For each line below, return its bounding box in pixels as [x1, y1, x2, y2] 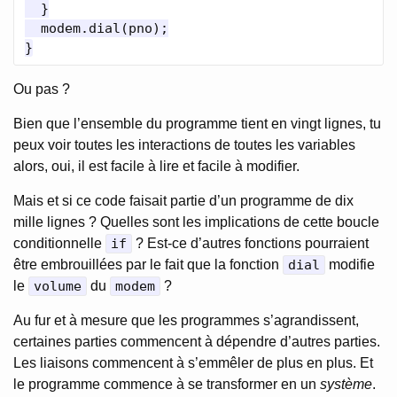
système [320, 377, 372, 392]
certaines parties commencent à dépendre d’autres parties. [13, 334, 380, 349]
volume [34, 278, 82, 294]
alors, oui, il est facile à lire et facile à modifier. [13, 159, 300, 174]
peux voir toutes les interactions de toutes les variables [13, 137, 355, 152]
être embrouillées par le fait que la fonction [13, 257, 283, 272]
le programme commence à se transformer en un [13, 377, 320, 392]
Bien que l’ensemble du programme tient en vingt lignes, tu [13, 116, 381, 131]
